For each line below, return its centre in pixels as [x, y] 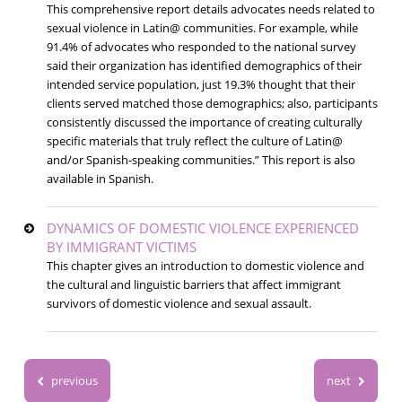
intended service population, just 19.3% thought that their [201, 85]
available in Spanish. [101, 179]
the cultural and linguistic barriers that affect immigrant [193, 285]
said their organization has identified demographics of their [204, 66]
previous [73, 381]
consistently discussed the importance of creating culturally [204, 122]
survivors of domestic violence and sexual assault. [179, 304]
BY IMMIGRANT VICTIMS [121, 247]
